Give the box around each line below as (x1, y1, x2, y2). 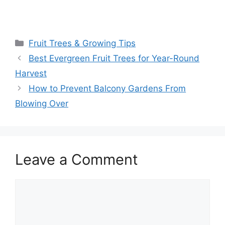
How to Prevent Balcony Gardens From (29, 83, 186, 93)
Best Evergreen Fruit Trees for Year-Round (29, 53, 200, 63)
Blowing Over (15, 98, 68, 108)
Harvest (15, 68, 47, 78)
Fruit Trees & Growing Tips (29, 38, 136, 48)
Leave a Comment (15, 151, 138, 168)
